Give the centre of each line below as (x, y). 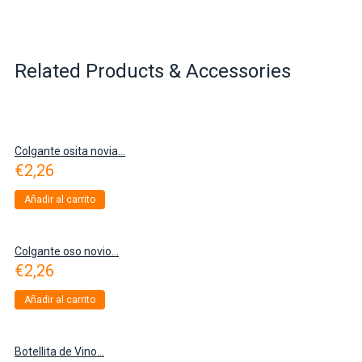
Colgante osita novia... (70, 151)
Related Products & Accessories (153, 71)
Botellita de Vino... (59, 351)
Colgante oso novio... (67, 251)
